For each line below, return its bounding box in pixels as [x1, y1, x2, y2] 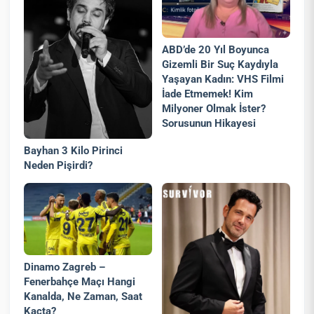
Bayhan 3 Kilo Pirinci [24, 144, 123, 157]
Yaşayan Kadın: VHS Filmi [162, 73, 285, 86]
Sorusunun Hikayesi [162, 117, 257, 130]
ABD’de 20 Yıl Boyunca [162, 43, 270, 57]
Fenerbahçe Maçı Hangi [24, 275, 136, 288]
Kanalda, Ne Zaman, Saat [24, 289, 143, 303]
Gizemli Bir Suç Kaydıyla [162, 58, 279, 71]
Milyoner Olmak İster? [162, 102, 266, 116]
